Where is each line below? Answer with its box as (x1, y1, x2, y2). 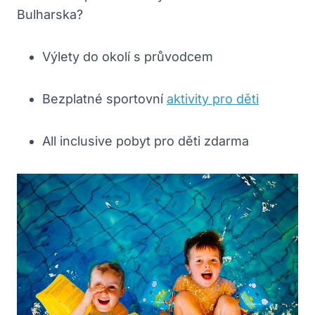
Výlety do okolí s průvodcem (42, 49, 213, 65)
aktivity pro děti (167, 91, 259, 107)
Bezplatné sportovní (42, 91, 167, 107)
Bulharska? (17, 7, 83, 22)
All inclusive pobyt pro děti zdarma (42, 134, 249, 149)
